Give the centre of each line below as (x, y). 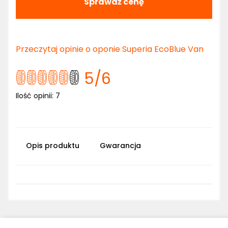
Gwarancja (120, 146)
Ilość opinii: (36, 96)
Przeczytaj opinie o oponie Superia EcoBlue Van (110, 49)
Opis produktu (53, 146)
